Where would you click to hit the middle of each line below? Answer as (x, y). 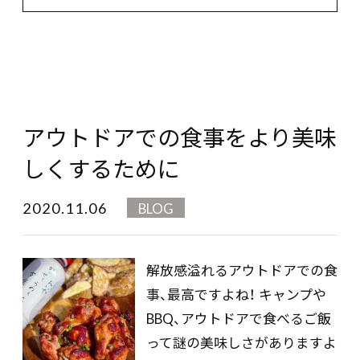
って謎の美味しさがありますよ (241, 342)
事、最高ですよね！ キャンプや (236, 294)
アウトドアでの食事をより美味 (180, 137)
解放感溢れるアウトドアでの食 (242, 270)
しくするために (101, 168)
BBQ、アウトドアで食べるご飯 (239, 318)
